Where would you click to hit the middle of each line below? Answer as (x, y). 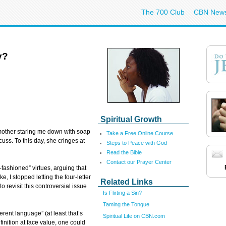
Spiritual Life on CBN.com (134, 216)
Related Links (127, 182)
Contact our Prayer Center (139, 162)
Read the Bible (124, 152)
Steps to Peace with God (137, 143)
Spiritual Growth (131, 119)
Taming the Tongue (126, 204)
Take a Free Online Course (140, 133)
